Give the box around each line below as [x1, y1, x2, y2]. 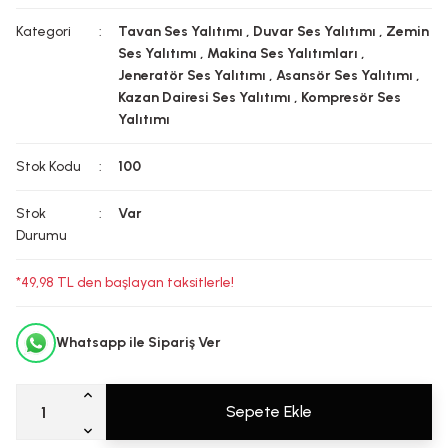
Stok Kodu [16, 158, 81, 175]
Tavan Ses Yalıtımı [118, 23, 244, 40]
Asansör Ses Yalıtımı [276, 67, 414, 84]
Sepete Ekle [226, 402, 312, 421]
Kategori [16, 23, 71, 40]
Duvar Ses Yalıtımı [253, 23, 377, 40]
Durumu [16, 227, 67, 244]
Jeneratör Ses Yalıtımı [118, 67, 267, 84]
